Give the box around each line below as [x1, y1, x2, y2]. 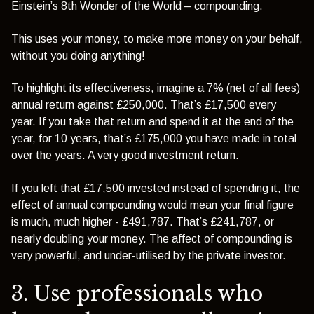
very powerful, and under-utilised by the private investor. [11, 249, 286, 261]
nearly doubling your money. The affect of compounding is [11, 232, 292, 245]
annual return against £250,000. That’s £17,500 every [11, 99, 276, 111]
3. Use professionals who [11, 280, 263, 306]
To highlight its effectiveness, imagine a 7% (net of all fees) [11, 82, 300, 95]
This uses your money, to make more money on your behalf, [11, 32, 303, 45]
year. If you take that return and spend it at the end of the [11, 116, 294, 128]
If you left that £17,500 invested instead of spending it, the [11, 182, 300, 194]
